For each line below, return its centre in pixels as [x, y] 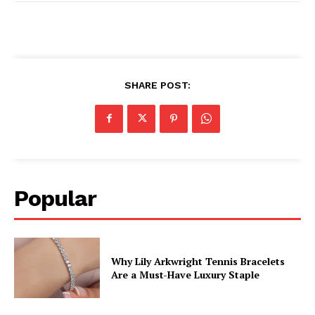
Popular [55, 198]
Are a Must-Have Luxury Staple [186, 274]
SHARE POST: [157, 85]
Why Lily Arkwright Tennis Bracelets [198, 261]
